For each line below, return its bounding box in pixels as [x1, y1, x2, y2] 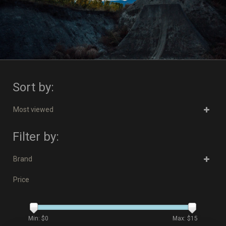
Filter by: [13, 130, 59, 144]
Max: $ [173, 215, 191, 222]
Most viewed [13, 105, 53, 114]
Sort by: [13, 80, 54, 94]
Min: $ [28, 215, 45, 222]
